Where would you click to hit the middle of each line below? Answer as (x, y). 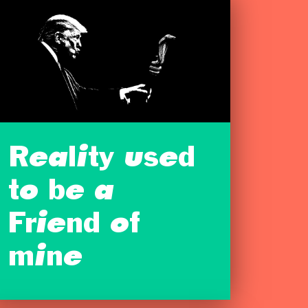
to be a (61, 193)
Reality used (102, 160)
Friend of (74, 226)
